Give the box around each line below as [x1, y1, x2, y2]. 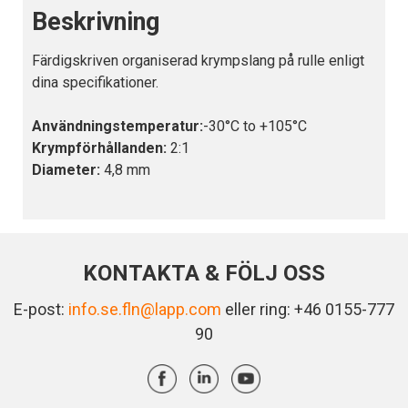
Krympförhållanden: [32, 139, 167, 158]
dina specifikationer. [32, 74, 158, 92]
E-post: [14, 300, 68, 320]
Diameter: [32, 161, 104, 179]
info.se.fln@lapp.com [68, 300, 221, 320]
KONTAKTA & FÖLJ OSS [83, 260, 325, 287]
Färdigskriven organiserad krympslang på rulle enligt [32, 52, 364, 70]
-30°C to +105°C [203, 117, 307, 136]
